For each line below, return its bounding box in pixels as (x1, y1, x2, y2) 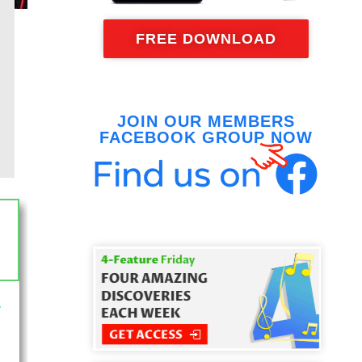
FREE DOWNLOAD (136, 30, 277, 47)
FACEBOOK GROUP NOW (99, 128, 314, 146)
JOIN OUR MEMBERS (117, 112, 296, 130)
